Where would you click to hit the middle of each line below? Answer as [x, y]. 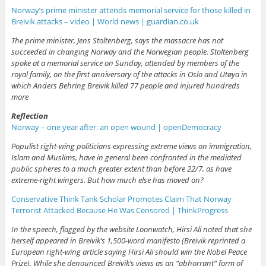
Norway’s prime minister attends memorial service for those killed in [131, 10]
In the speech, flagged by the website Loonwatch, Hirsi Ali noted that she [131, 229]
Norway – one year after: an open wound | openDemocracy [116, 127]
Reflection [29, 115]
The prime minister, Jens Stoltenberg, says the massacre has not [117, 40]
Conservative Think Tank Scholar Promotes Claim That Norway [121, 199]
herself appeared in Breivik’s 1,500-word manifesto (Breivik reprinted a [128, 240]
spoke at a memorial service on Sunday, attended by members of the [125, 63]
